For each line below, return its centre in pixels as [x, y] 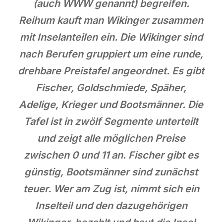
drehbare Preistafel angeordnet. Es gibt [111, 71]
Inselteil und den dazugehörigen [111, 205]
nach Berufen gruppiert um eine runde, [111, 54]
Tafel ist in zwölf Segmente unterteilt [111, 121]
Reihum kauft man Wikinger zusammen [111, 20]
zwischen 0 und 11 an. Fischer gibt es [111, 155]
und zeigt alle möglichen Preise [111, 138]
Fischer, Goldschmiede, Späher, [111, 87]
